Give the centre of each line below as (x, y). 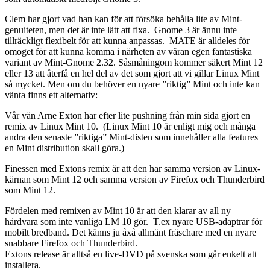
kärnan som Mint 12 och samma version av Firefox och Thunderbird (135, 180)
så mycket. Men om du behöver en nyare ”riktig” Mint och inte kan (132, 84)
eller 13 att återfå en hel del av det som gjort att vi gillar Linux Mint (132, 74)
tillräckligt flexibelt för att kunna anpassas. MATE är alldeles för (127, 41)
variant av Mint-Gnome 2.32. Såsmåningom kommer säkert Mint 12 (134, 63)
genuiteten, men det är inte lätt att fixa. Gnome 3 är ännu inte (121, 30)
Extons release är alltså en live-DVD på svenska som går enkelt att (131, 254)
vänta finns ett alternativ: (51, 95)
